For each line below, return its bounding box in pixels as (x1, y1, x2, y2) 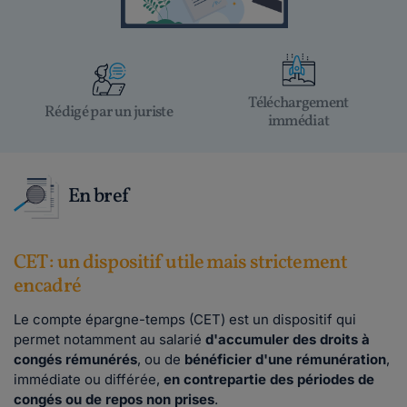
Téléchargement (248, 93, 349, 114)
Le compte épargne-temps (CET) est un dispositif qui (14, 311, 356, 328)
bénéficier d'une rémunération (184, 351, 386, 368)
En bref (68, 182, 128, 211)
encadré (14, 273, 81, 301)
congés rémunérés (14, 351, 137, 368)
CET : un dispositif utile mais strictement (14, 249, 348, 277)
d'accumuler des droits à (205, 331, 370, 348)
